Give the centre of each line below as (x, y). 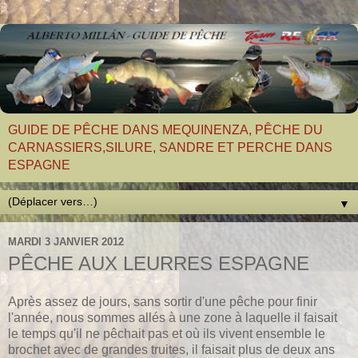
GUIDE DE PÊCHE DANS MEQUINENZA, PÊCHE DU (165, 130)
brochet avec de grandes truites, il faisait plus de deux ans (171, 349)
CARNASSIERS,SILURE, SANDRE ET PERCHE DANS (170, 147)
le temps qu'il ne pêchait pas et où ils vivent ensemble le (167, 333)
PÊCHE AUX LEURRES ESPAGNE (159, 263)
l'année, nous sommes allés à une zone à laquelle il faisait (173, 317)
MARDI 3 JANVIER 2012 (66, 241)
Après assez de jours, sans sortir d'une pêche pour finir (163, 301)
